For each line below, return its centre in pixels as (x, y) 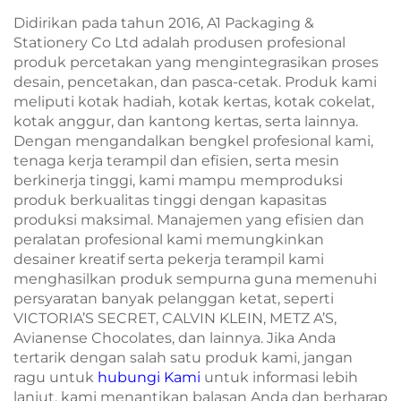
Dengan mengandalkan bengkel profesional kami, (193, 141)
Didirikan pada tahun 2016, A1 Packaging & (164, 22)
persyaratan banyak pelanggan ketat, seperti (174, 298)
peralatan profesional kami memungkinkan (169, 239)
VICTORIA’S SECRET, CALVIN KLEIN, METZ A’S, (175, 318)
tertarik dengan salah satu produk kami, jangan (183, 357)
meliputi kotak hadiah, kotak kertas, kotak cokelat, (194, 101)
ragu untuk (55, 377)
